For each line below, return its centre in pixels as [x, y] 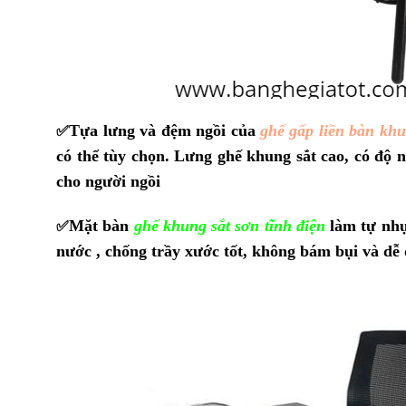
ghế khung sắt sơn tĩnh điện [229, 225]
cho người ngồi [108, 181]
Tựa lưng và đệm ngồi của [164, 130]
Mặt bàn [101, 225]
